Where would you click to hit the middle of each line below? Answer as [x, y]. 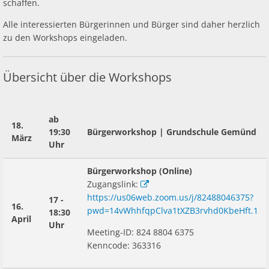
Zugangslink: [114, 184]
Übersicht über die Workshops [87, 77]
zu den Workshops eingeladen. [66, 38]
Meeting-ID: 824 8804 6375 [141, 232]
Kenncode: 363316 [124, 245]
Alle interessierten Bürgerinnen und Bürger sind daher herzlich [131, 24]
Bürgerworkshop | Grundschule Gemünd [172, 132]
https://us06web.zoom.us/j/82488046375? [170, 197]
